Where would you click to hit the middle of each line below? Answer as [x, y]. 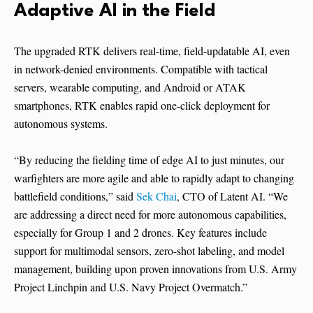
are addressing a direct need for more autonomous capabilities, [150, 214]
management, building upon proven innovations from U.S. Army [155, 268]
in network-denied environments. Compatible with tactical [141, 68]
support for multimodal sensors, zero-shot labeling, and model [149, 250]
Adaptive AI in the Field [115, 11]
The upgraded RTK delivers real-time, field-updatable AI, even [152, 50]
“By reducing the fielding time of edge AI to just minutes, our [149, 159]
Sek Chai [156, 196]
